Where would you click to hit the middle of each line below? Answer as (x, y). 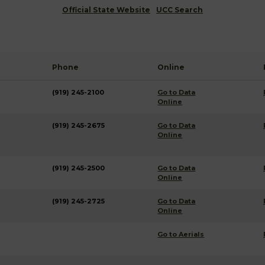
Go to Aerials (181, 234)
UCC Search (180, 10)
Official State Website (106, 10)
